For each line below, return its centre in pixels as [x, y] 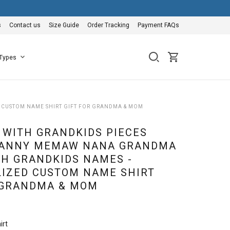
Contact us [25, 25]
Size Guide [64, 25]
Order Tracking [108, 25]
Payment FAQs [158, 25]
